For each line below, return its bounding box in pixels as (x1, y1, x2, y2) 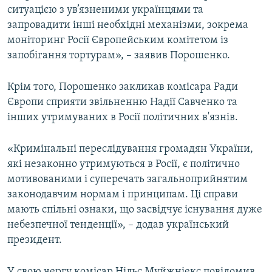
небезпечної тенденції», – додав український (7, 219, 229, 231)
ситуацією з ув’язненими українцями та (7, 4, 203, 16)
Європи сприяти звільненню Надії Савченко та (7, 97, 237, 109)
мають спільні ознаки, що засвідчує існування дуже (7, 204, 262, 216)
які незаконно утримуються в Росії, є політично (7, 158, 240, 171)
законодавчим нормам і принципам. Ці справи (7, 189, 238, 201)
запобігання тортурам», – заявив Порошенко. (7, 50, 230, 62)
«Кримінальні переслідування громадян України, (7, 143, 253, 155)
